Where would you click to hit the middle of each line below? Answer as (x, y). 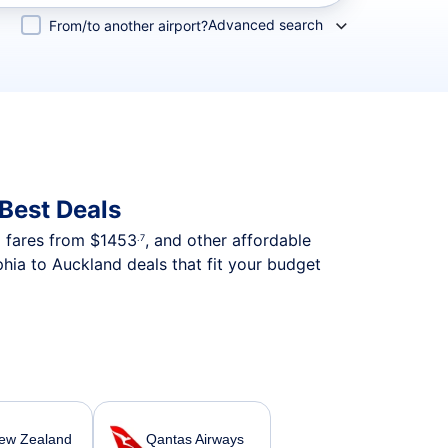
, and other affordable (228, 240)
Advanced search (265, 24)
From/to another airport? (128, 25)
